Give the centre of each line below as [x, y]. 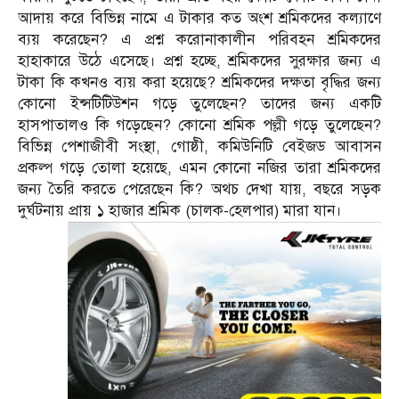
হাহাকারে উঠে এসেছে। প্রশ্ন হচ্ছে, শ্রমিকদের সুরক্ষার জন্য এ [199, 61]
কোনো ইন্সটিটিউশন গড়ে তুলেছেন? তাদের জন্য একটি [199, 103]
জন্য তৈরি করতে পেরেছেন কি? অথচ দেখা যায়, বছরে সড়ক [199, 189]
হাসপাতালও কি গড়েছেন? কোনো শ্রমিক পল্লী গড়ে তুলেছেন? [199, 125]
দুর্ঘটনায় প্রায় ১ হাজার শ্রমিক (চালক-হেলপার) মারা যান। [180, 210]
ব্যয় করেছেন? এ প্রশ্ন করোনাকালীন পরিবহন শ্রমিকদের [199, 39]
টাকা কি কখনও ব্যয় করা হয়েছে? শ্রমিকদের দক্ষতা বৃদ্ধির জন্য [199, 82]
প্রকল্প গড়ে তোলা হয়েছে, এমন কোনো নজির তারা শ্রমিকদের [199, 167]
